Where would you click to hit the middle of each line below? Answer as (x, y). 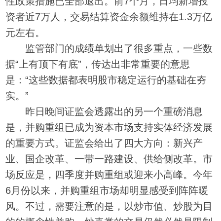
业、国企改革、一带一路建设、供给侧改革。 (104, 159)
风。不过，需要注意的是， (65, 206)
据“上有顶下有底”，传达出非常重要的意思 (98, 64)
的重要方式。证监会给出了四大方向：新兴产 (104, 143)
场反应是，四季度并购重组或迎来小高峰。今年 (109, 174)
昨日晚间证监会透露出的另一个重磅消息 (104, 111)
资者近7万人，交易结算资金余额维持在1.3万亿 (109, 17)
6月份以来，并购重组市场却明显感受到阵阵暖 (107, 190)
